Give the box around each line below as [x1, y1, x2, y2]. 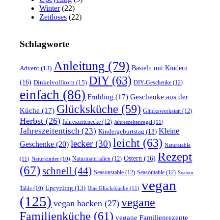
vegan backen [54, 198, 103, 208]
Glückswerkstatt [143, 107, 181, 114]
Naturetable [165, 141, 191, 148]
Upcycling [45, 184, 74, 192]
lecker [71, 138, 93, 149]
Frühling [87, 92, 114, 101]
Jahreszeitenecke [62, 118, 101, 125]
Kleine [159, 126, 180, 135]
